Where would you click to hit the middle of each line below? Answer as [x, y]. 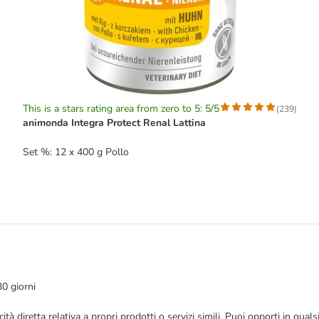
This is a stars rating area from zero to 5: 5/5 [121, 109]
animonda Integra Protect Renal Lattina [114, 123]
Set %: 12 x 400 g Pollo [75, 152]
